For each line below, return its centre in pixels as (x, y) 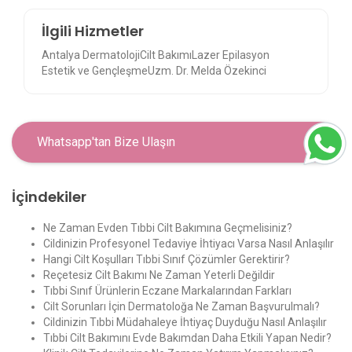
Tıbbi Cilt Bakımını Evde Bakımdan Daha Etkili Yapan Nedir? (187, 338)
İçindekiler (49, 197)
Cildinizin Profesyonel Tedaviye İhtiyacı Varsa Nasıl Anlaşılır (189, 244)
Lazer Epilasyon (231, 55)
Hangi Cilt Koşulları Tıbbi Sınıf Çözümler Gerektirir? (167, 260)
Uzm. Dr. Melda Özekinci (207, 70)
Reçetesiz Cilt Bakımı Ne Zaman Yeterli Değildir (159, 275)
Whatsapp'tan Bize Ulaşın (106, 142)
